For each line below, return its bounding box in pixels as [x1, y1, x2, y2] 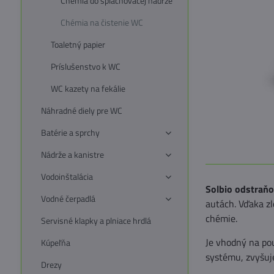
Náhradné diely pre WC [40, 104, 122, 117]
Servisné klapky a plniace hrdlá [40, 214, 151, 227]
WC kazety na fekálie [50, 82, 125, 95]
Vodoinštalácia [40, 170, 93, 183]
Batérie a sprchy [40, 126, 100, 139]
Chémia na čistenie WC [60, 16, 143, 29]
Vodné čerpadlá [40, 192, 95, 205]
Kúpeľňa [40, 236, 70, 249]
